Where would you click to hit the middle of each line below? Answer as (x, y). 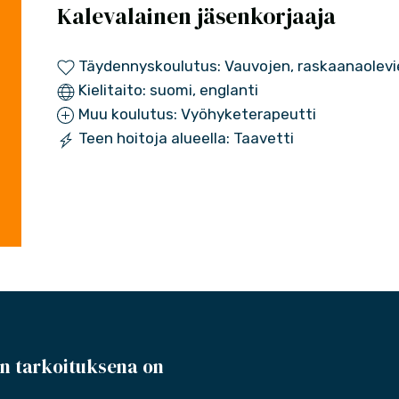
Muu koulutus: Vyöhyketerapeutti (195, 114)
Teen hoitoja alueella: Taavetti (184, 138)
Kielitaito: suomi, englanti (166, 90)
